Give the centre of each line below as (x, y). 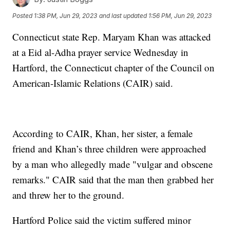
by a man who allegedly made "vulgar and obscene (113, 164)
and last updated (123, 15)
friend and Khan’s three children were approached (110, 149)
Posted (23, 15)
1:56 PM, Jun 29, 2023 (180, 15)
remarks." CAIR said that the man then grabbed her (113, 180)
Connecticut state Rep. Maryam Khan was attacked (112, 37)
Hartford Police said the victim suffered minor (102, 220)
